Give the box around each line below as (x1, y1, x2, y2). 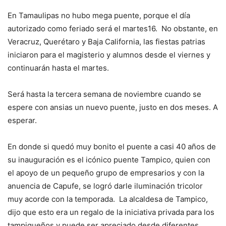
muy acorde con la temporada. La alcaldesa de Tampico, (8, 194, 208, 204)
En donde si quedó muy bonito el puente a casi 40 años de (8, 141, 216, 151)
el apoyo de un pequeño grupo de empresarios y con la (8, 167, 204, 178)
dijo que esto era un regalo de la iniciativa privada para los (8, 207, 214, 217)
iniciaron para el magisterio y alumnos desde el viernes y (8, 49, 210, 60)
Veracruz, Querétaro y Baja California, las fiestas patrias (8, 36, 205, 46)
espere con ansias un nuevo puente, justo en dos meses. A (8, 102, 218, 112)
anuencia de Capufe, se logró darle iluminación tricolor (8, 181, 203, 191)
